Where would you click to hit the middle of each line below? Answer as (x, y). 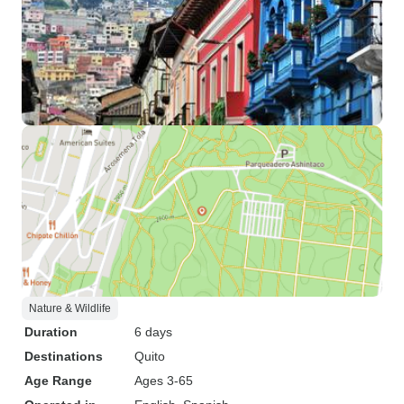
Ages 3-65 (164, 381)
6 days (153, 332)
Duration (51, 332)
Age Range (58, 381)
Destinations (64, 356)
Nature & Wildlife (70, 308)
